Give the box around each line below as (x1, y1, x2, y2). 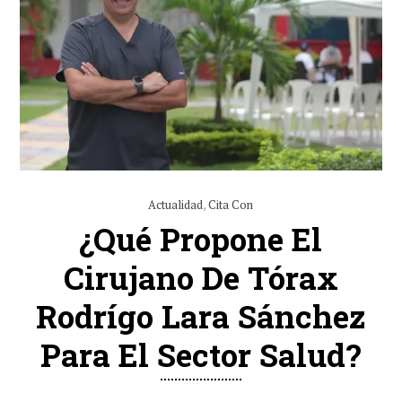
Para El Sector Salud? (40, 333, 362, 375)
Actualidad (148, 196, 204, 213)
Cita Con (208, 196, 254, 213)
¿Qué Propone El (79, 217, 323, 259)
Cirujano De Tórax (63, 256, 338, 298)
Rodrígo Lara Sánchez (36, 294, 366, 336)
